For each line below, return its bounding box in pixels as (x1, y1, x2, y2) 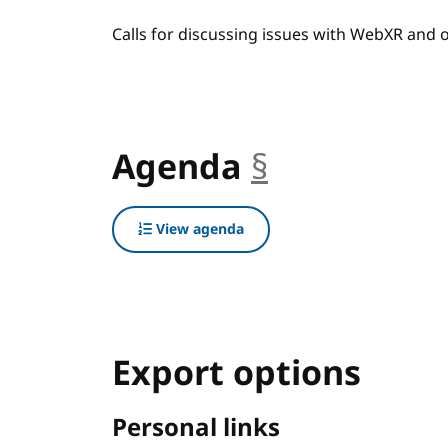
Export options (112, 349, 361, 399)
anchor (268, 143, 380, 193)
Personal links (112, 410, 280, 446)
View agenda (152, 219, 244, 240)
